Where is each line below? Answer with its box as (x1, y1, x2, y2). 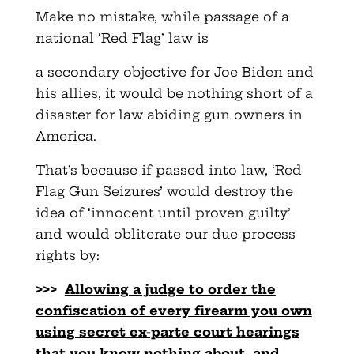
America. (35, 128, 96, 145)
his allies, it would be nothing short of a (35, 85, 313, 102)
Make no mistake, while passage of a (35, 9, 289, 25)
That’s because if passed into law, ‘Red (35, 162, 302, 179)
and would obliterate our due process (35, 226, 296, 243)
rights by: (35, 247, 100, 264)
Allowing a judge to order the (64, 281, 276, 298)
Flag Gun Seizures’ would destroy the (35, 183, 293, 200)
